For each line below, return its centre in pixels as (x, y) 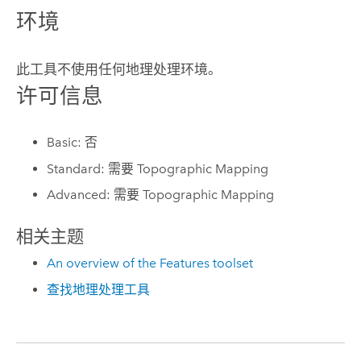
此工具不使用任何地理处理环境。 (118, 69)
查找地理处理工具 (99, 289)
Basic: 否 (73, 142)
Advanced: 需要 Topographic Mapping (161, 195)
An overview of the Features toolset (150, 263)
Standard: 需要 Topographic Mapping (158, 168)
